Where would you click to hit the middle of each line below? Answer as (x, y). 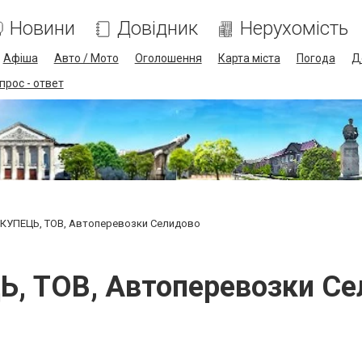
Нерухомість (294, 28)
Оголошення (168, 58)
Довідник (157, 28)
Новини (42, 28)
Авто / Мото (86, 58)
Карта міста (249, 58)
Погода (316, 58)
